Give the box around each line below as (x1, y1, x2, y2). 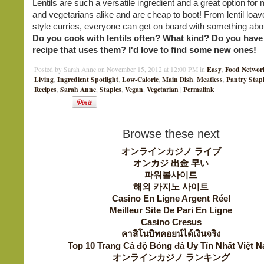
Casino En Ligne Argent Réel (111, 193, 230, 203)
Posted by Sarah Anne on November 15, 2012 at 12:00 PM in (34, 65, 207, 74)
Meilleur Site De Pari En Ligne (110, 205, 232, 215)
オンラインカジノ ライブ (121, 146, 221, 156)
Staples (100, 84, 121, 94)
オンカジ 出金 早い (133, 158, 209, 168)
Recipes (34, 84, 57, 94)
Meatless (197, 74, 223, 84)
